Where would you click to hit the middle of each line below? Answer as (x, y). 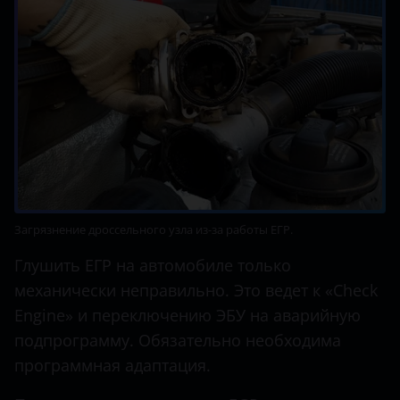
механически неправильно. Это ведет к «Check (196, 290)
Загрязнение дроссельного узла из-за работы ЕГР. (154, 229)
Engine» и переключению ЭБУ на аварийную (187, 315)
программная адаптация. (112, 365)
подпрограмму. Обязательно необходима (178, 340)
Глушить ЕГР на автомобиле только (153, 265)
